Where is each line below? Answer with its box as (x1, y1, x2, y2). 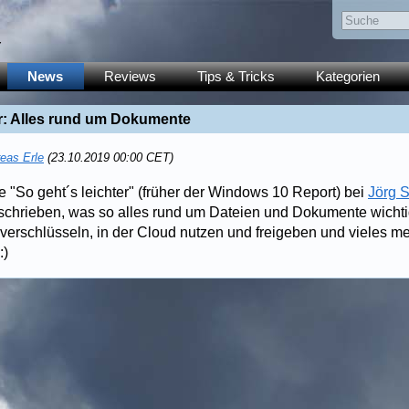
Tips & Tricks (197, 68, 275, 84)
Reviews (104, 68, 156, 84)
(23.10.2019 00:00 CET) (44, 151, 173, 164)
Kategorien (316, 68, 380, 84)
